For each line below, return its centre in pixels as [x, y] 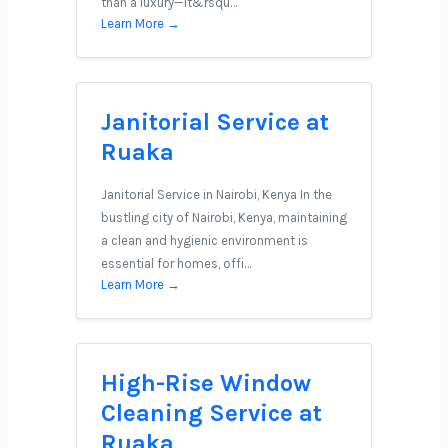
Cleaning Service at [211, 413]
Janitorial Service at [215, 122]
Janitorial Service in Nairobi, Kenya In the [216, 194]
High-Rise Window [206, 383]
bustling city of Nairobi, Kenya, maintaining [224, 217]
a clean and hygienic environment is [204, 240]
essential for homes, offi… [176, 263]
